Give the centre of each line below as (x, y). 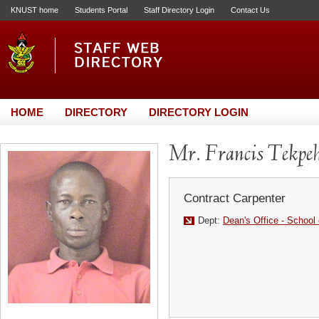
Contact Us (250, 10)
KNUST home (35, 10)
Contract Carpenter (235, 198)
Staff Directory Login (179, 10)
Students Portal (101, 10)
